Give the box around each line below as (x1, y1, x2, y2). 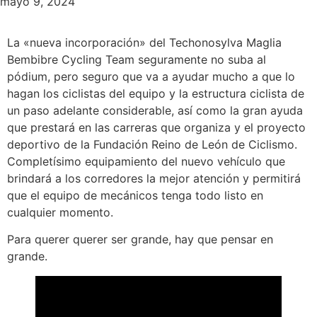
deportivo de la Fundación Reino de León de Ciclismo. (7, 137, 297, 151)
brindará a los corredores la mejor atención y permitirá (7, 171, 301, 185)
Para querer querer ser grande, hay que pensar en (7, 232, 273, 247)
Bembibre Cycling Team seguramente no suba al (7, 52, 266, 67)
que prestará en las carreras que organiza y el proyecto (7, 120, 306, 134)
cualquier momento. (7, 205, 113, 219)
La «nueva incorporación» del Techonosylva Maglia (7, 35, 282, 50)
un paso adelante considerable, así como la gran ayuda (7, 103, 303, 117)
